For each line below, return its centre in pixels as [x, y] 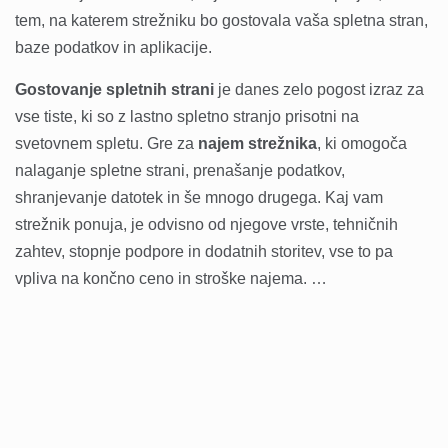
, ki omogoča [362, 143]
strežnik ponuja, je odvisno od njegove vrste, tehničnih [206, 224]
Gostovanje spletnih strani [114, 89]
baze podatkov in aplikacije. [115, 47]
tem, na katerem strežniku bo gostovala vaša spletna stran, [221, 20]
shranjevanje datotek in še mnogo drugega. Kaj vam [199, 197]
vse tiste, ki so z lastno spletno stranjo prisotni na [187, 116]
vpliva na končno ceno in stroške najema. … [171, 278]
